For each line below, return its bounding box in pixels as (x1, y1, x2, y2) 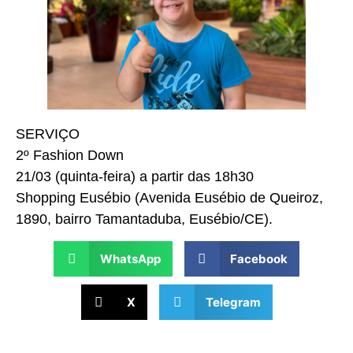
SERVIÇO (16, 125, 80, 142)
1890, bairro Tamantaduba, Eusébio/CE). (16, 210, 273, 227)
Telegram (205, 294, 261, 310)
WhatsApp (99, 251, 161, 266)
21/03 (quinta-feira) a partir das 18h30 (16, 168, 254, 184)
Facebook (230, 251, 288, 266)
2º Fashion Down (16, 147, 124, 163)
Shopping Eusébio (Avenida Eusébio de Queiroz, (16, 189, 323, 206)
